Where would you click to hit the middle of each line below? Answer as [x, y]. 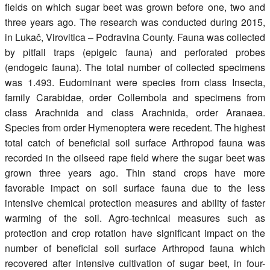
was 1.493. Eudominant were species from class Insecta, [135, 82]
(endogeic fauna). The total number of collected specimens [135, 67]
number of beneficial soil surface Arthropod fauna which [135, 248]
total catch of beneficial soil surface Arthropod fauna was [135, 142]
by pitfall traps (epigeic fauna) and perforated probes [135, 52]
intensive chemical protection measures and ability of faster [135, 202]
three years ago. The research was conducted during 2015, [135, 22]
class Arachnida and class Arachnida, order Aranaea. [135, 112]
